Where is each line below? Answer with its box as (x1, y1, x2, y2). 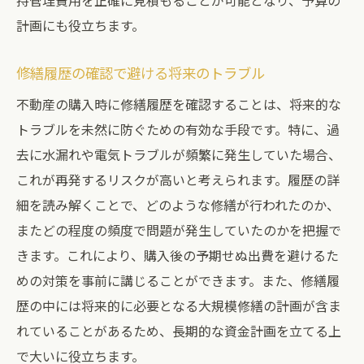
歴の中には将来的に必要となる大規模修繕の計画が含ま (16, 296, 341, 315)
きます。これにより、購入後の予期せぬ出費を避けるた (16, 245, 339, 265)
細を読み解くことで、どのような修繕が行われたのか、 (16, 195, 340, 214)
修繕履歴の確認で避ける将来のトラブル (16, 63, 265, 83)
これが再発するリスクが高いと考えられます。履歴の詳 (16, 170, 340, 189)
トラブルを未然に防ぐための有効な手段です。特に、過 (16, 119, 340, 139)
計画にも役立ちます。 (16, 15, 145, 35)
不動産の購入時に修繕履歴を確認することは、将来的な (16, 94, 341, 114)
